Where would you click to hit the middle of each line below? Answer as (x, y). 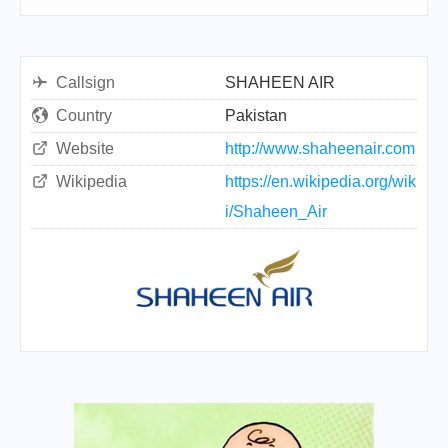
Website (85, 148)
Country (84, 115)
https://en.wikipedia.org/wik (320, 181)
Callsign (85, 82)
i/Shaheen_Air (276, 211)
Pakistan (256, 115)
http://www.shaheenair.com (320, 148)
